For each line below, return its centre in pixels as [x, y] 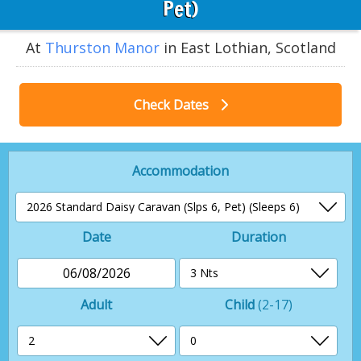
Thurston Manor [102, 47]
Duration [258, 237]
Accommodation [180, 170]
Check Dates [172, 104]
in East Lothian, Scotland [247, 47]
